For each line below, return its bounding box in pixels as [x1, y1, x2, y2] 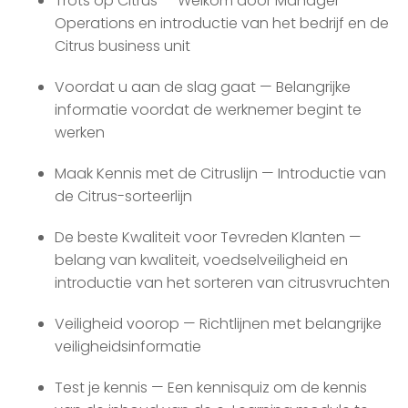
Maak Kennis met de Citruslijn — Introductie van [55, 163, 386, 185]
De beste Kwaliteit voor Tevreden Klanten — [55, 227, 362, 249]
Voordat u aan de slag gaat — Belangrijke [55, 76, 351, 98]
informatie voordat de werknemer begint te [55, 99, 362, 121]
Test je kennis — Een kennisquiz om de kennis [55, 377, 367, 399]
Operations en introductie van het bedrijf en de [55, 13, 389, 35]
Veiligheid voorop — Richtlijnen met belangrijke [55, 313, 382, 335]
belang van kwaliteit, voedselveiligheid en [55, 250, 348, 271]
